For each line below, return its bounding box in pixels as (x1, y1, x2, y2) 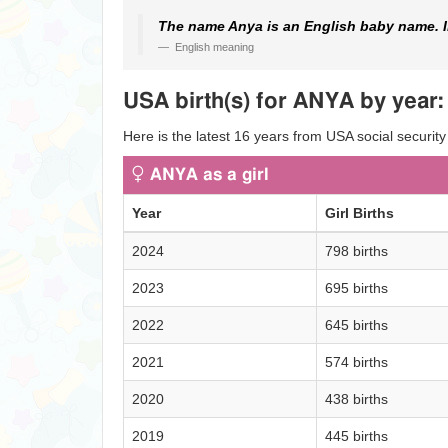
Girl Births (325, 205, 394, 221)
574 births (325, 354, 388, 370)
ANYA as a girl (145, 167, 269, 183)
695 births (325, 280, 388, 296)
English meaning (172, 41, 254, 53)
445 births (325, 428, 388, 444)
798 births (325, 243, 388, 259)
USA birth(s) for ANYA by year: (123, 90, 444, 112)
